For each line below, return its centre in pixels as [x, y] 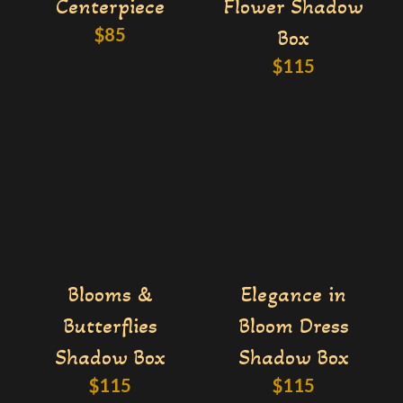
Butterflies [110, 326]
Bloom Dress [293, 326]
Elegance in [293, 294]
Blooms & [110, 294]
